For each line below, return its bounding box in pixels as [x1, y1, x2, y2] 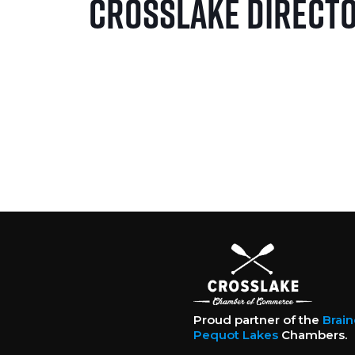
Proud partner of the [193, 312, 323, 328]
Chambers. [277, 327, 347, 343]
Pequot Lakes [193, 327, 278, 343]
